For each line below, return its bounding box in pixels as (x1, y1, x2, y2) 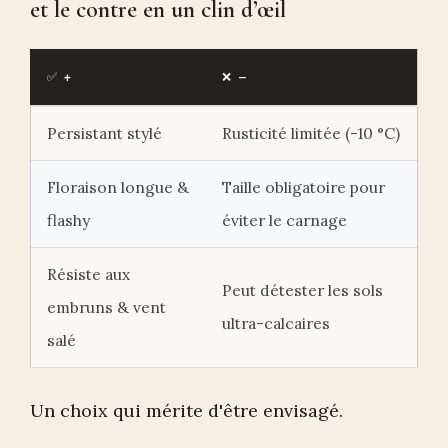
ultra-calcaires (222, 312, 330, 333)
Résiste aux (47, 263, 130, 284)
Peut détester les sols (222, 279, 383, 300)
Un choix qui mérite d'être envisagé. (30, 398, 343, 422)
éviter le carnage (222, 209, 347, 230)
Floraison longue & (47, 176, 189, 197)
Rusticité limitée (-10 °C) (222, 122, 400, 143)
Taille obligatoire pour (222, 176, 385, 197)
